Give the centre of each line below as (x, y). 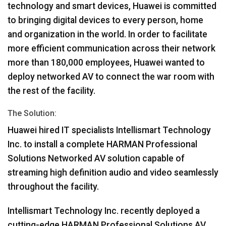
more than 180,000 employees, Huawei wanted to (106, 62)
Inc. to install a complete (57, 144)
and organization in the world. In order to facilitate (107, 34)
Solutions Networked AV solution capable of (96, 158)
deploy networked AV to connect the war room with (111, 76)
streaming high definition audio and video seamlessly (113, 172)
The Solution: (32, 113)
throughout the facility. (53, 186)
